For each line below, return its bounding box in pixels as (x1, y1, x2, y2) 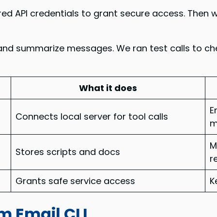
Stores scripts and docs (15, 145, 121, 158)
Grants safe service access (15, 174, 136, 187)
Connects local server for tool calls (15, 110, 169, 123)
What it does (79, 81, 138, 94)
